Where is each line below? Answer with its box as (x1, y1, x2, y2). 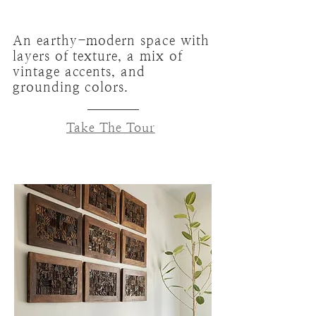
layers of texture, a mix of (13, 49, 183, 63)
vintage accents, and (13, 64, 145, 79)
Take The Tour (66, 120, 155, 135)
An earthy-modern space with (13, 33, 209, 48)
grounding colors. (13, 80, 134, 95)
